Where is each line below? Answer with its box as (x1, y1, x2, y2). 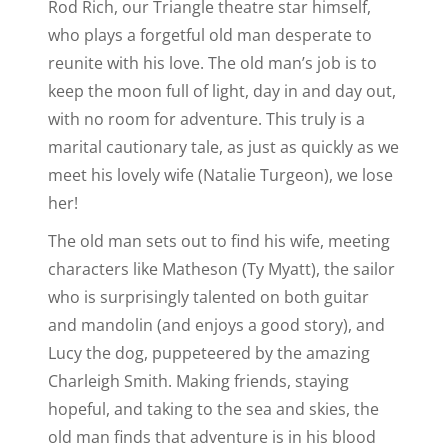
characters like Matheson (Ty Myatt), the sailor (48, 257, 395, 280)
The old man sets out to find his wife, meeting (48, 229, 390, 252)
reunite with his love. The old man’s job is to (48, 51, 377, 74)
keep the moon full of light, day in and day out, (48, 79, 396, 102)
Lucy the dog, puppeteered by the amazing (48, 341, 370, 364)
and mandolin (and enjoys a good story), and (48, 313, 385, 336)
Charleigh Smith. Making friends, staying (48, 369, 349, 392)
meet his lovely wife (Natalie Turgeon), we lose (48, 163, 393, 186)
